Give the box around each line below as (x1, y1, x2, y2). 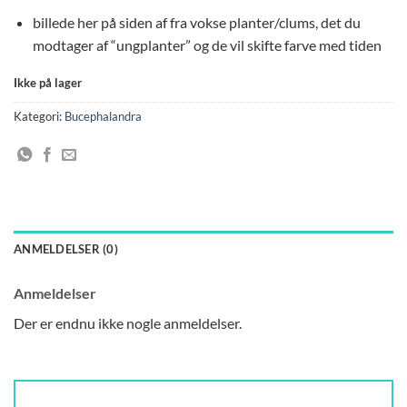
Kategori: (14, 108, 65, 124)
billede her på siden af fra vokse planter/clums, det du (32, 14, 361, 32)
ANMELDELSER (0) (14, 241, 118, 256)
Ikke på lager (14, 75, 82, 91)
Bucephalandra (65, 108, 142, 124)
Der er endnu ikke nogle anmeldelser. (14, 313, 242, 332)
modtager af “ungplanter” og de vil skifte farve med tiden (32, 36, 382, 55)
